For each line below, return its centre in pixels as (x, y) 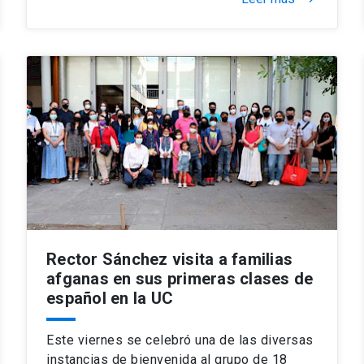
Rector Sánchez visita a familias (169, 259)
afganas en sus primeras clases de (180, 278)
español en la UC (110, 298)
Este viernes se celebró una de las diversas (180, 340)
